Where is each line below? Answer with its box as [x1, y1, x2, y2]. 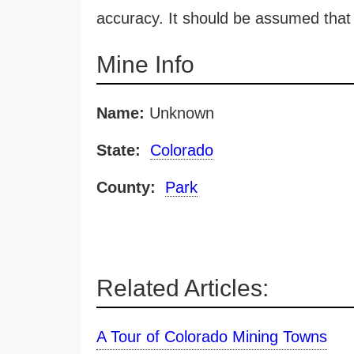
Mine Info [96, 51, 194, 77]
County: [96, 179, 156, 196]
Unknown [145, 104, 214, 122]
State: [96, 141, 141, 159]
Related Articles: [96, 275, 269, 301]
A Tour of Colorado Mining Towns [96, 328, 327, 345]
